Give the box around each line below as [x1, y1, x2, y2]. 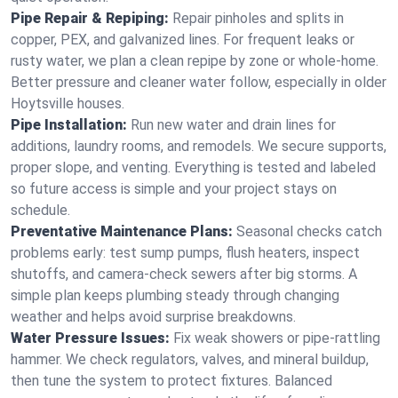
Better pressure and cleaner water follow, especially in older [11, 74, 386, 91]
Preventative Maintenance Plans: [11, 223, 233, 240]
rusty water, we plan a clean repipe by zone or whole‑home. [11, 52, 378, 69]
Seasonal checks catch [236, 223, 382, 240]
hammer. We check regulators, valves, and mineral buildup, [11, 351, 369, 368]
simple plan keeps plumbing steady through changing [11, 287, 339, 304]
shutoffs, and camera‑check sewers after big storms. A [11, 266, 357, 283]
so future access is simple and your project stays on [11, 180, 337, 197]
